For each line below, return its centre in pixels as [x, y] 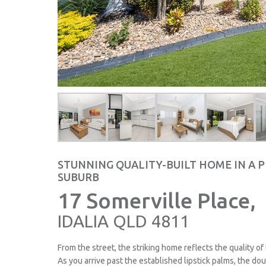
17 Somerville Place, [157, 201]
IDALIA [83, 221]
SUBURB [78, 177]
